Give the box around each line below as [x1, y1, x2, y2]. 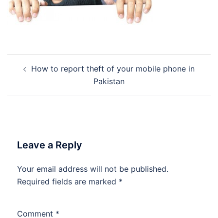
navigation [7, 67, 67, 81]
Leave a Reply [17, 139, 82, 151]
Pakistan [93, 76, 125, 86]
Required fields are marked [17, 177, 119, 186]
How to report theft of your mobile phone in [31, 64, 195, 73]
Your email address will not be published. [17, 164, 168, 174]
